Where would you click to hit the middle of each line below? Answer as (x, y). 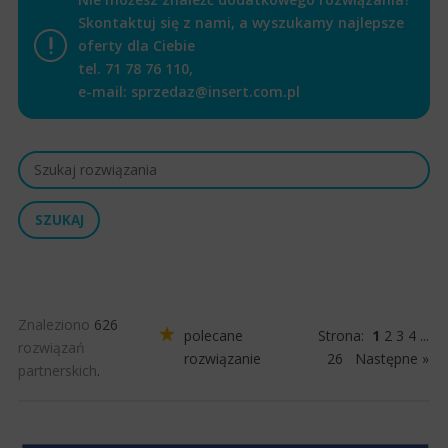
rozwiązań (51, 347)
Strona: (345, 336)
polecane (214, 336)
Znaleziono (56, 324)
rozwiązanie (223, 359)
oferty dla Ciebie (136, 45)
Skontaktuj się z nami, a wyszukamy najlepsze (241, 22)
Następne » (392, 359)
